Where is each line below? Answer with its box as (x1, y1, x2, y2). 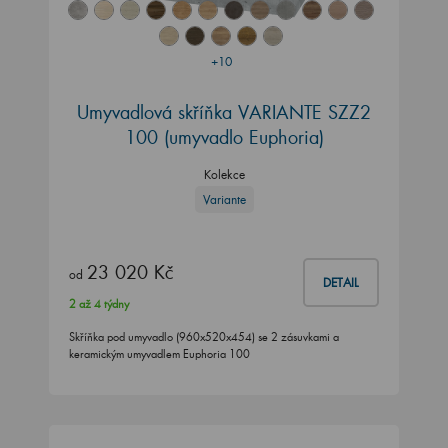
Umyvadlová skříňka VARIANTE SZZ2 (77, 100, 371, 125)
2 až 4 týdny (69, 297, 129, 312)
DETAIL (323, 275, 359, 291)
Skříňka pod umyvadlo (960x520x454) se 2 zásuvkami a (69, 330, 339, 345)
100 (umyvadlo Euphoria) (124, 125, 324, 150)
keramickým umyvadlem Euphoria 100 (69, 347, 250, 362)
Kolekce (203, 167, 245, 183)
